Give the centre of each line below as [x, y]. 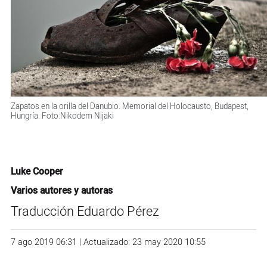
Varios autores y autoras [61, 191]
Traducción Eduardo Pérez [85, 212]
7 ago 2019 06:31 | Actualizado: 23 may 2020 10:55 [108, 243]
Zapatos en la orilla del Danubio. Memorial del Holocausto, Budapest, [129, 107]
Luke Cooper [37, 172]
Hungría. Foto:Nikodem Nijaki [62, 117]
